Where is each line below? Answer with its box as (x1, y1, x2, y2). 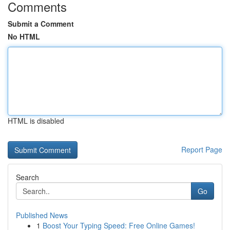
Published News (16, 210, 68, 220)
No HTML (8, 31, 40, 42)
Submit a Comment (8, 18, 74, 29)
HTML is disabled (8, 116, 64, 126)
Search (16, 172, 39, 182)
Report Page (181, 144, 222, 155)
